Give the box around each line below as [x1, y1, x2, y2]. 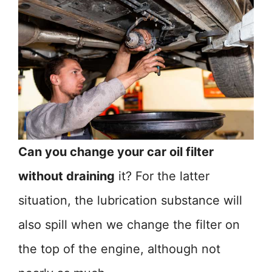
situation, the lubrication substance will [18, 193, 242, 208]
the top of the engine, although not [18, 242, 220, 256]
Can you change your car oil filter [18, 144, 214, 159]
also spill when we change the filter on [18, 217, 240, 232]
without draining [18, 169, 115, 183]
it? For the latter [115, 169, 209, 183]
